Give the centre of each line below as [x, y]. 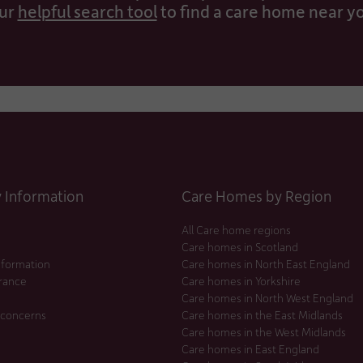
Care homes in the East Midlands [262, 314]
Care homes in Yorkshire [241, 280]
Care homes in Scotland [240, 246]
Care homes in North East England [266, 263]
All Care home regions [236, 229]
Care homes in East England [250, 348]
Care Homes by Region [256, 195]
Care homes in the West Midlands [264, 331]
